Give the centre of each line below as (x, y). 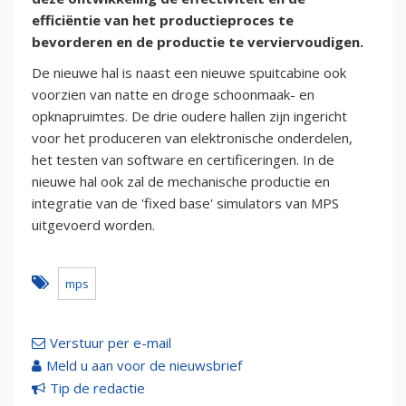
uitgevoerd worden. (93, 225)
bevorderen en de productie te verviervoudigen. (198, 42)
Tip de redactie (97, 388)
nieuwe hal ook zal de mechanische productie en (181, 182)
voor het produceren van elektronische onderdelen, (192, 138)
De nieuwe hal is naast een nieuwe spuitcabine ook (189, 73)
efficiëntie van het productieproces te (163, 20)
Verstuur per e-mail (111, 343)
